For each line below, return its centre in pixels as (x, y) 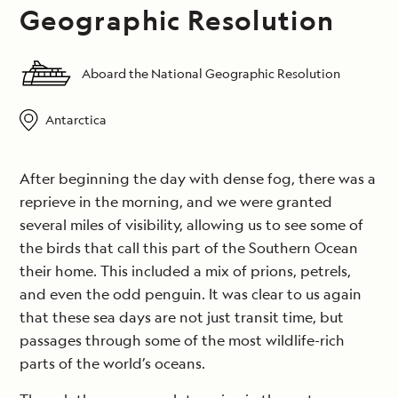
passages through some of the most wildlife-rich (182, 341)
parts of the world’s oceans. (112, 364)
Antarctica (76, 119)
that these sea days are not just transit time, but (182, 318)
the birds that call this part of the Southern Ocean (189, 248)
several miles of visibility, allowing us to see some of (191, 225)
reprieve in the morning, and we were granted (176, 202)
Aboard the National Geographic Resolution (211, 74)
